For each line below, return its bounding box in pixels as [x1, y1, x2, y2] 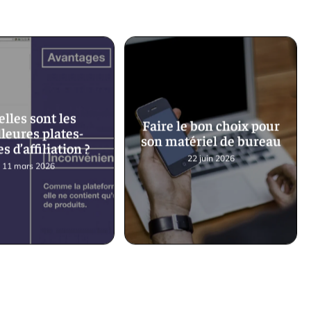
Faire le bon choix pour [142, 119, 280, 137]
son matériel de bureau [140, 134, 281, 152]
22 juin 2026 [187, 155, 235, 167]
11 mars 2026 [1, 163, 55, 174]
